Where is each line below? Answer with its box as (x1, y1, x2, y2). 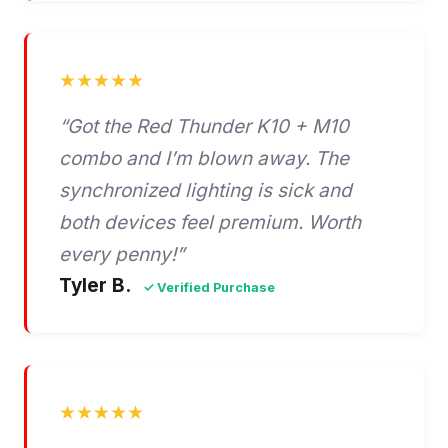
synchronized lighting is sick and (59, 179, 352, 203)
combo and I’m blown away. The (59, 147, 349, 171)
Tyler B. (59, 274, 135, 298)
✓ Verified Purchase (143, 280, 275, 296)
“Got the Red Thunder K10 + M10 (59, 115, 349, 139)
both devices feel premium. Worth (59, 211, 361, 235)
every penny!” (59, 243, 184, 267)
